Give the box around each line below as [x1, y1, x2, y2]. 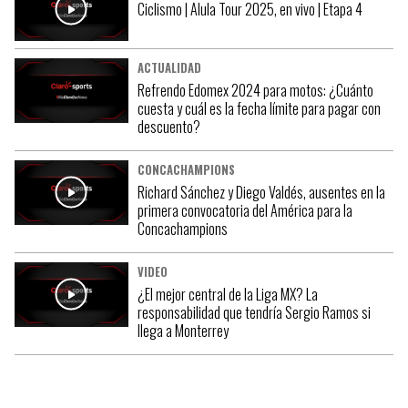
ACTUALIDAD [137, 59, 201, 77]
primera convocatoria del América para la [137, 199, 352, 222]
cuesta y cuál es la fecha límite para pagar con [137, 97, 381, 120]
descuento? [137, 116, 200, 138]
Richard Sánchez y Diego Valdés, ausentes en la [137, 181, 385, 204]
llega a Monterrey [137, 320, 229, 342]
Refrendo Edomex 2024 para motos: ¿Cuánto [137, 79, 373, 102]
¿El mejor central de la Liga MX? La [137, 283, 318, 306]
